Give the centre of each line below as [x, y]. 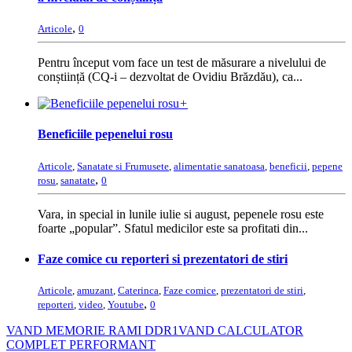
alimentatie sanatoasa [219, 166]
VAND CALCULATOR [241, 331]
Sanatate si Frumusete [123, 166]
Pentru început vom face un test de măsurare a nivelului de [182, 62]
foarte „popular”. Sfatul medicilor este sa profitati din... [173, 228]
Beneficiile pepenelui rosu [105, 134]
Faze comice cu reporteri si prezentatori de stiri [163, 258]
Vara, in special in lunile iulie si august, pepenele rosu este [181, 214]
